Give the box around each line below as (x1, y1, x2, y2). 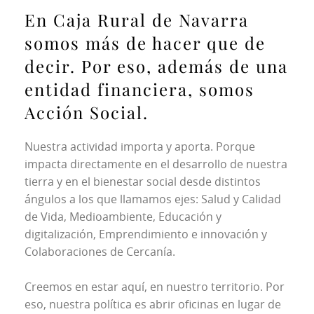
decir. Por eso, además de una (25, 55, 288, 77)
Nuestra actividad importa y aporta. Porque (25, 139, 255, 154)
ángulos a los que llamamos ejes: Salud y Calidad (25, 191, 281, 207)
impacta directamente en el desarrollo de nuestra (25, 156, 287, 172)
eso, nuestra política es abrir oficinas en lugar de (25, 296, 281, 312)
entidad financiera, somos (25, 78, 254, 100)
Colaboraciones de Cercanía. (25, 244, 175, 259)
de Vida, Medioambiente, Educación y (25, 209, 221, 224)
